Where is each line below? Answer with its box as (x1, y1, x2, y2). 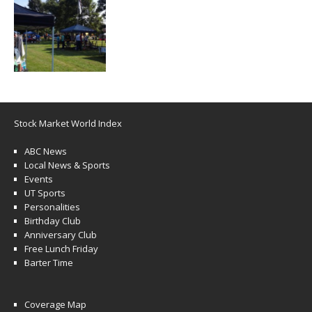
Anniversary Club (24, 228, 97, 241)
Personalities (24, 200, 80, 213)
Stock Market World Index (14, 116, 122, 130)
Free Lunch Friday (24, 242, 98, 255)
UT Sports (24, 186, 65, 199)
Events (24, 172, 53, 185)
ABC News (24, 144, 67, 157)
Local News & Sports (24, 158, 110, 171)
